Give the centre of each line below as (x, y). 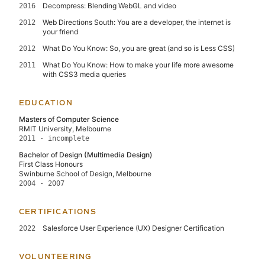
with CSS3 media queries (84, 74)
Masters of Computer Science (69, 119)
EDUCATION (46, 103)
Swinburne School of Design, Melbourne (85, 173)
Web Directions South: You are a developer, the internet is (137, 22)
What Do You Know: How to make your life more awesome (138, 64)
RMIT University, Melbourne (65, 128)
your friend (60, 31)
